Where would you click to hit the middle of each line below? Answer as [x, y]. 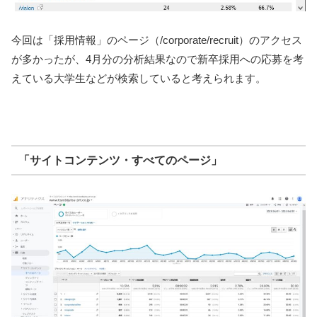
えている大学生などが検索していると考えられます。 [139, 79]
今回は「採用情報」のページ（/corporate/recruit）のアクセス [157, 40]
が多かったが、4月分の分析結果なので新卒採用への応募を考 [157, 59]
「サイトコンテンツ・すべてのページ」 [120, 160]
